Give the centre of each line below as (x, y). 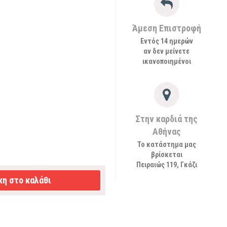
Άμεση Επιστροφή (166, 28)
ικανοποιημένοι (166, 61)
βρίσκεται (166, 155)
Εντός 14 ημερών (166, 41)
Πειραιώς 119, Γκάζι (166, 165)
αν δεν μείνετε (166, 51)
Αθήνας (166, 131)
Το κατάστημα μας (166, 144)
